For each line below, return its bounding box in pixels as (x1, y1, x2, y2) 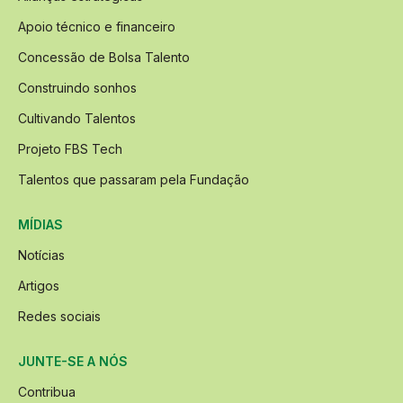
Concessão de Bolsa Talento (18, 49, 190, 66)
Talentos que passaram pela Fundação (18, 172, 249, 188)
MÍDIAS (18, 217, 63, 233)
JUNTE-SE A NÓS (18, 354, 128, 370)
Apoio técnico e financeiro (18, 19, 175, 35)
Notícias (18, 247, 65, 264)
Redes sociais (18, 309, 101, 325)
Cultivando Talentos (18, 111, 136, 127)
